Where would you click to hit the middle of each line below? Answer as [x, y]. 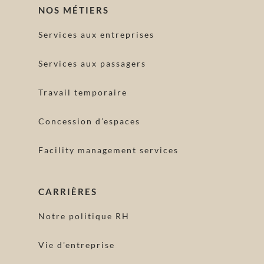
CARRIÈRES [67, 192]
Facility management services [108, 150]
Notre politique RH [84, 216]
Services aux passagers [92, 64]
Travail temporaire [82, 93]
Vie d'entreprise [76, 245]
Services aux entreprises [96, 35]
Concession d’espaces [89, 121]
